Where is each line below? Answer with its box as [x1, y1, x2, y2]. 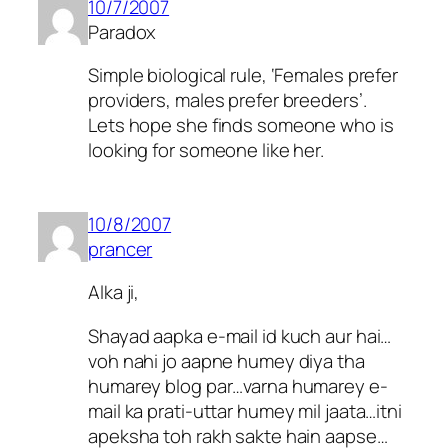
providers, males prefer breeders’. [88, 87, 367, 114]
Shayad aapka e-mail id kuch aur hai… [88, 322, 392, 349]
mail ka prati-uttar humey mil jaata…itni [88, 397, 402, 424]
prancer [88, 235, 153, 262]
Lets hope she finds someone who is [88, 112, 394, 139]
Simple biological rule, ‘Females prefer [88, 62, 399, 89]
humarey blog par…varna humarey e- [88, 372, 388, 399]
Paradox [88, 18, 157, 45]
